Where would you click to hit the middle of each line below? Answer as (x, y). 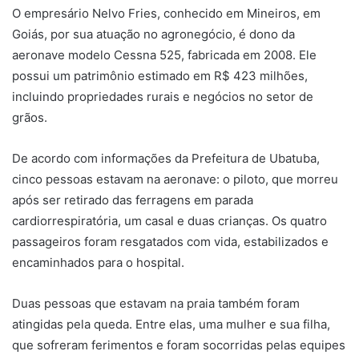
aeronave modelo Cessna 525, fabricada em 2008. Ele (164, 55)
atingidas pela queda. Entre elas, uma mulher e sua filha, (171, 325)
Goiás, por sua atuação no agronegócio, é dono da (153, 34)
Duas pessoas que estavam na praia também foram (156, 304)
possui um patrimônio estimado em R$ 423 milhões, (160, 76)
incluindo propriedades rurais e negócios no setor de (163, 97)
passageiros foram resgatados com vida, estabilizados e (170, 242)
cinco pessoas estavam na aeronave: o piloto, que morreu (175, 179)
